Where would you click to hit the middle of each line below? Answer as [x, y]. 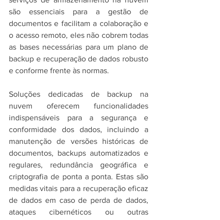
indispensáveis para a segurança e [79, 118]
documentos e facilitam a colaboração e [79, 23]
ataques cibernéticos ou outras [79, 212]
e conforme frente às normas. [59, 70]
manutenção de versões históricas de [79, 141]
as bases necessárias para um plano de [79, 47]
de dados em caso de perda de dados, [79, 200]
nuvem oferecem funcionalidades [79, 106]
